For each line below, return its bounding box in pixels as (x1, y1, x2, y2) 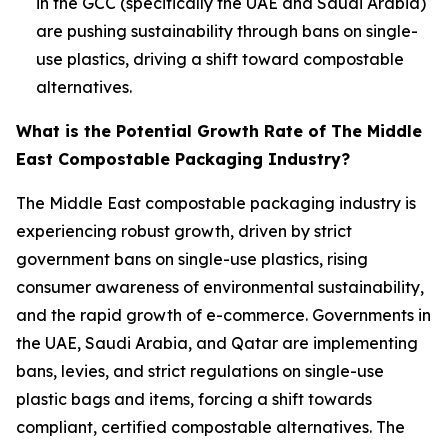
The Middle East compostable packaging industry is (16, 192, 416, 213)
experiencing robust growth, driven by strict (16, 220, 352, 241)
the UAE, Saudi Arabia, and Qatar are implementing (16, 332, 418, 353)
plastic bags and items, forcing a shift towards (16, 388, 372, 409)
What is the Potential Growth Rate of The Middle (16, 120, 422, 141)
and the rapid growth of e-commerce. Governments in (16, 304, 431, 325)
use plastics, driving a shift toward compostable (36, 48, 404, 69)
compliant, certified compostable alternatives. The (16, 416, 405, 437)
